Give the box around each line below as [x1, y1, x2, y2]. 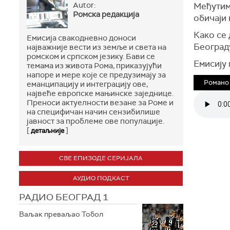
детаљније [31, 126, 64, 135]
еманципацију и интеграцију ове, [27, 79, 148, 89]
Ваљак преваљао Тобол [19, 209, 103, 219]
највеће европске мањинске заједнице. [27, 88, 174, 99]
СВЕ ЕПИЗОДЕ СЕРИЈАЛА [59, 154, 143, 162]
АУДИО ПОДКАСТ [72, 174, 129, 182]
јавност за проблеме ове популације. [27, 116, 164, 126]
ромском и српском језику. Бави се [27, 51, 155, 62]
